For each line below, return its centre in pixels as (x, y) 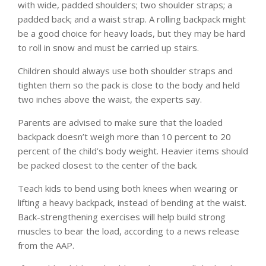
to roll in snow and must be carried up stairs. (108, 47)
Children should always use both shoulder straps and (125, 70)
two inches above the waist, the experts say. (110, 99)
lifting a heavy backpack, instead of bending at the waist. (132, 202)
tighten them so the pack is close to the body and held (129, 85)
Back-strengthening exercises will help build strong (122, 216)
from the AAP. (46, 245)
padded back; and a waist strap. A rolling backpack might (132, 19)
